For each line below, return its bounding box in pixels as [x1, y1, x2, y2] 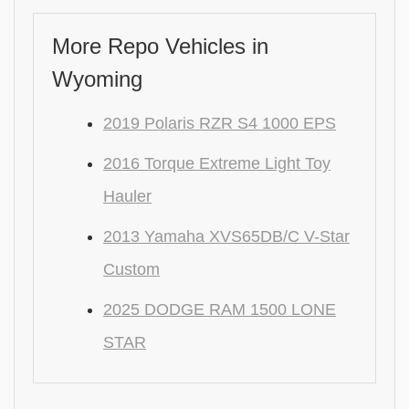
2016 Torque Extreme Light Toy [103, 154, 330, 173]
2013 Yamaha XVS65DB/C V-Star [103, 227, 350, 246]
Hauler [103, 187, 152, 205]
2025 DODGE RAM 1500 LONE [103, 300, 336, 319]
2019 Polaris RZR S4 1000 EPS [103, 114, 336, 132]
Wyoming [52, 67, 142, 91]
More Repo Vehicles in [52, 34, 268, 58]
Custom [103, 260, 160, 278]
